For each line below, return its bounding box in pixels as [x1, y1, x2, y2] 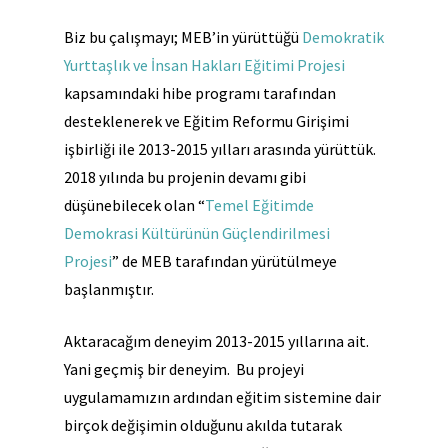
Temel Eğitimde [205, 195, 314, 215]
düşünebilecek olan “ [64, 195, 205, 215]
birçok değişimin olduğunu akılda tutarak [64, 415, 342, 435]
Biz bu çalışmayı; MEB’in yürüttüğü [64, 27, 302, 47]
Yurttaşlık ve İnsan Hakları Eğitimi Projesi [64, 55, 345, 75]
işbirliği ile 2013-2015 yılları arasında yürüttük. [64, 139, 376, 159]
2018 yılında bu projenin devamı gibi [64, 167, 306, 187]
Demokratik [302, 27, 384, 47]
